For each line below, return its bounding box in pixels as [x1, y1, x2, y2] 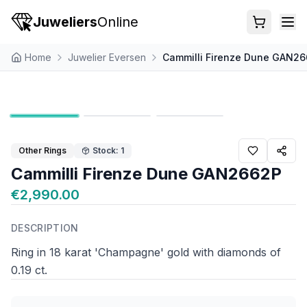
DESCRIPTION [11, 222, 79, 234]
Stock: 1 [93, 145, 124, 156]
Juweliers [33, 14, 97, 30]
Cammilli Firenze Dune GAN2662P [11, 164, 282, 184]
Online [97, 14, 138, 30]
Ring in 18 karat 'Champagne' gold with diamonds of [11, 245, 281, 259]
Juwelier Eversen [68, 51, 146, 63]
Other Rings [19, 145, 66, 156]
